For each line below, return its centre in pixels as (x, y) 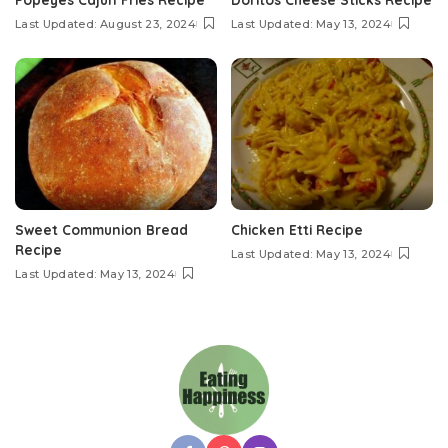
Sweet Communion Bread (101, 229)
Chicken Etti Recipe (297, 229)
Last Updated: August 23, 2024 (105, 24)
